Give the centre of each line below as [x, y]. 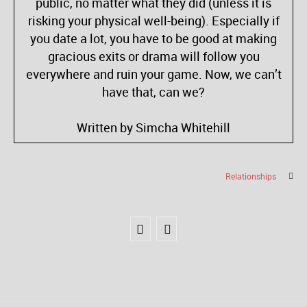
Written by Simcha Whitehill [153, 127]
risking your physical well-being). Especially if [153, 21]
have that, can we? [153, 92]
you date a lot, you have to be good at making [153, 38]
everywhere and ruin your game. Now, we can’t [153, 74]
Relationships [251, 176]
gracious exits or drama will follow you [153, 56]
